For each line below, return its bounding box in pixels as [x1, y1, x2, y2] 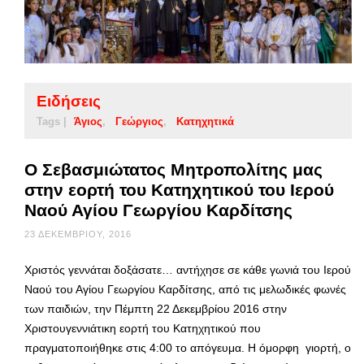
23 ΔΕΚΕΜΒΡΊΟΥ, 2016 [24, 228, 132, 239]
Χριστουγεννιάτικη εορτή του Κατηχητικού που [24, 321, 261, 335]
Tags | [37, 115, 67, 128]
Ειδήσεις [37, 92, 101, 110]
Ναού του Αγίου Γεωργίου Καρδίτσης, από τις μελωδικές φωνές [24, 282, 346, 296]
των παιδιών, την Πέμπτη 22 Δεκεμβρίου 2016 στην [24, 301, 287, 315]
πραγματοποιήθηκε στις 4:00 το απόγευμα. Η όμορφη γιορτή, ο [24, 340, 351, 354]
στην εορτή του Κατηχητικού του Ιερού [24, 180, 334, 199]
